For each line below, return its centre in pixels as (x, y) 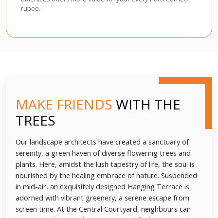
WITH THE (146, 104)
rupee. (31, 8)
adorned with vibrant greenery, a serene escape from (102, 198)
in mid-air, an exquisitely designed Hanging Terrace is (102, 186)
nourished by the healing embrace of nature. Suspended (106, 175)
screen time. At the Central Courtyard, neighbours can (103, 209)
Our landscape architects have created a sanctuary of (102, 142)
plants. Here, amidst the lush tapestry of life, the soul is (105, 164)
